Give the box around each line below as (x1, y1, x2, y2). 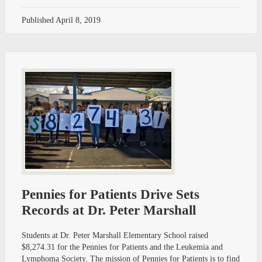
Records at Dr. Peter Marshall (22, 203, 196, 218)
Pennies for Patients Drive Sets (22, 187, 199, 202)
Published (22, 16, 56, 25)
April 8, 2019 (56, 16, 101, 25)
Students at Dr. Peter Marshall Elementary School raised (22, 231, 208, 240)
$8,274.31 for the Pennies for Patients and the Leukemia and (22, 243, 223, 252)
